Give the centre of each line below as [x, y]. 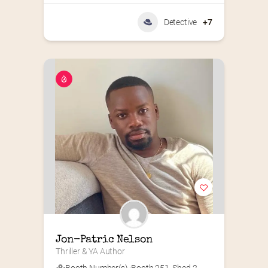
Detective [180, 22]
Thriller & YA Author [90, 252]
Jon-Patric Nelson [104, 240]
